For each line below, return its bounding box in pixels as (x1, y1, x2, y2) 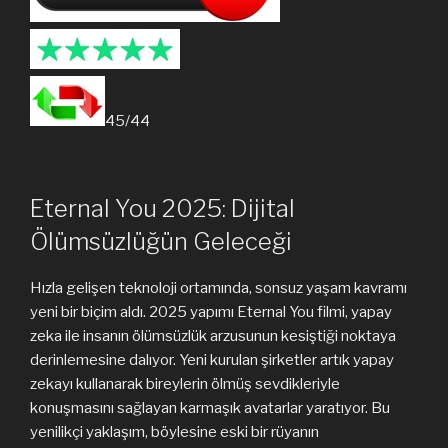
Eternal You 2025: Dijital (30, 193, 295, 223)
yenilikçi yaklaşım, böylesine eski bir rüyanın (30, 422, 319, 441)
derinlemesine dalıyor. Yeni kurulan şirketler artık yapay (30, 350, 394, 369)
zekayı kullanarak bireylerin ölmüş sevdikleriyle (30, 374, 340, 393)
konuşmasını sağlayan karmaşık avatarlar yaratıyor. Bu (30, 398, 390, 417)
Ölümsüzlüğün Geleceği (30, 226, 292, 256)
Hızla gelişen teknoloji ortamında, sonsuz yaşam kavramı (30, 278, 407, 297)
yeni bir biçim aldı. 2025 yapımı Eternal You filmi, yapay (30, 302, 392, 321)
